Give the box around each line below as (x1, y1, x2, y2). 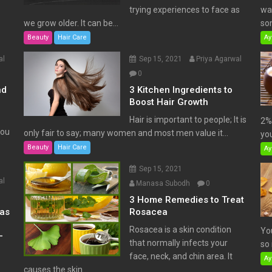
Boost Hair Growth (129, 97, 209, 108)
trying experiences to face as (129, 5, 240, 15)
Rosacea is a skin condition (129, 225, 232, 235)
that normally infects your (129, 238, 228, 248)
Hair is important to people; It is (129, 115, 247, 125)
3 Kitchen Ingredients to (129, 84, 233, 96)
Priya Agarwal (196, 55, 242, 64)
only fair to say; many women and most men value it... (23, 128, 228, 138)
